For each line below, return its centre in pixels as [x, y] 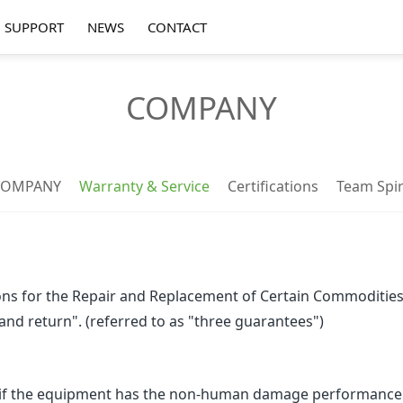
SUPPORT [34, 27]
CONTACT [177, 27]
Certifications [273, 186]
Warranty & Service [144, 186]
